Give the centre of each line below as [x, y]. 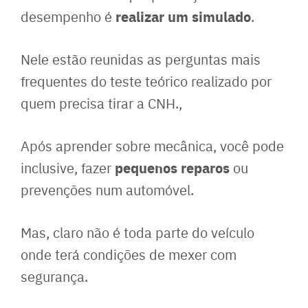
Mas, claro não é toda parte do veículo [137, 232]
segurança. [54, 276]
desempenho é [68, 16]
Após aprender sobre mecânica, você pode [152, 146]
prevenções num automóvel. [107, 190]
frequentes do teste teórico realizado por [146, 81]
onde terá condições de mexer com [129, 254]
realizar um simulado [183, 16]
